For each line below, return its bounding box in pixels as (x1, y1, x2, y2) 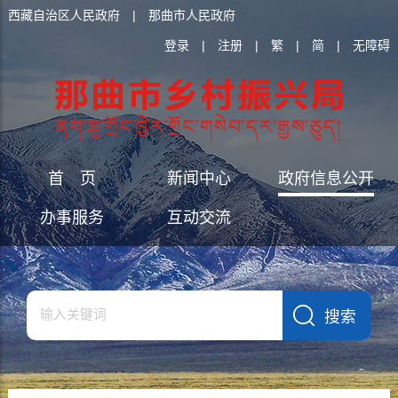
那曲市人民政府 (147, 8, 235, 22)
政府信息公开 (278, 170, 375, 187)
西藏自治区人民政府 (7, 8, 120, 22)
